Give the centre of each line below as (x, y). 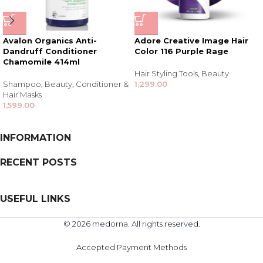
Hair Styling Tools (166, 74)
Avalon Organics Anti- (50, 41)
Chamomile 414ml (41, 62)
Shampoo (22, 84)
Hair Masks (22, 95)
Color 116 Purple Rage (181, 51)
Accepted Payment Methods (131, 247)
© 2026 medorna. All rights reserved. (131, 224)
